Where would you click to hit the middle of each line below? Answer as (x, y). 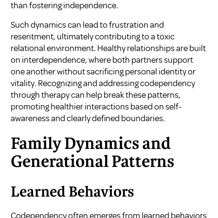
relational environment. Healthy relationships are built (109, 48)
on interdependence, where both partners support (102, 60)
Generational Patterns (93, 162)
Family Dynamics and (91, 144)
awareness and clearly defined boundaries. (88, 118)
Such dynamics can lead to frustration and (88, 25)
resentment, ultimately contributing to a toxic (93, 36)
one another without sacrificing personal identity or (103, 71)
